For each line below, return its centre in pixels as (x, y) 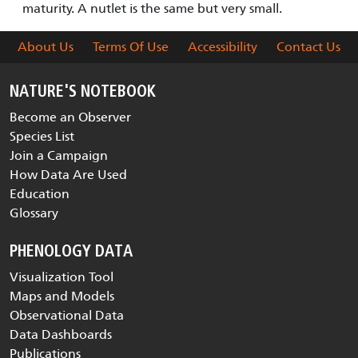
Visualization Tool (62, 277)
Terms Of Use (131, 47)
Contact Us (308, 47)
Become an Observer (70, 117)
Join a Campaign (59, 156)
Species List (42, 137)
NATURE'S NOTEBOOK (83, 92)
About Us (46, 47)
